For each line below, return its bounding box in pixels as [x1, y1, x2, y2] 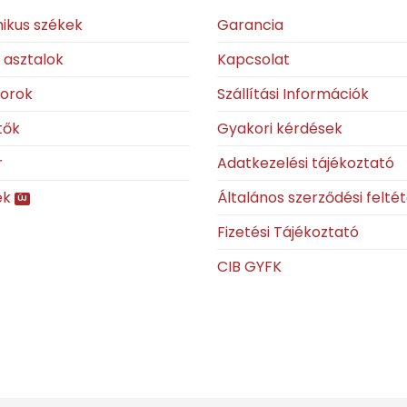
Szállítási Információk [217, 83, 369, 104]
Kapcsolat [217, 48, 290, 70]
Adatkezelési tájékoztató [217, 152, 394, 174]
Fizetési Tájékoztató [217, 221, 359, 243]
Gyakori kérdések [217, 117, 342, 139]
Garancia [217, 14, 283, 35]
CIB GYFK [217, 255, 282, 277]
